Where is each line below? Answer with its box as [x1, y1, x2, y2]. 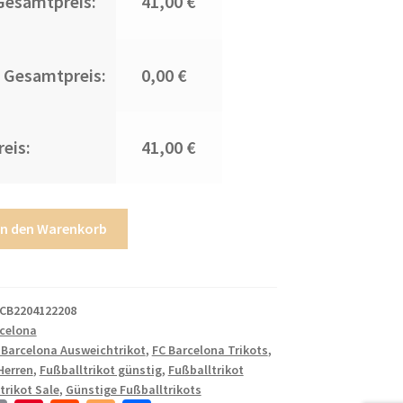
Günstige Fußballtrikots [65, 381, 201, 398]
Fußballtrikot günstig [39, 361, 162, 378]
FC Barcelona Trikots [151, 341, 268, 358]
